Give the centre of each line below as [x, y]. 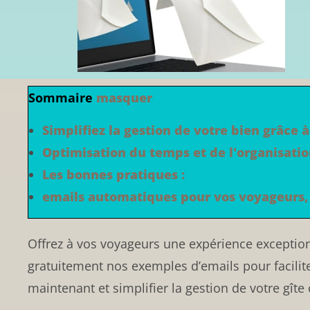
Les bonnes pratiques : [113, 174]
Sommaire [61, 97]
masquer [124, 97]
